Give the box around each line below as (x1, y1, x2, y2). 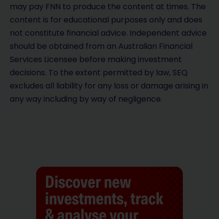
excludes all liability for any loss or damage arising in (10, 80, 208, 91)
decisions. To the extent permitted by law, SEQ (10, 66, 188, 78)
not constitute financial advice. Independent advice (10, 27, 207, 39)
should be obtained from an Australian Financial (10, 40, 193, 52)
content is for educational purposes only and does (10, 14, 202, 25)
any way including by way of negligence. (10, 93, 162, 105)
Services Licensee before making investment (10, 53, 182, 65)
